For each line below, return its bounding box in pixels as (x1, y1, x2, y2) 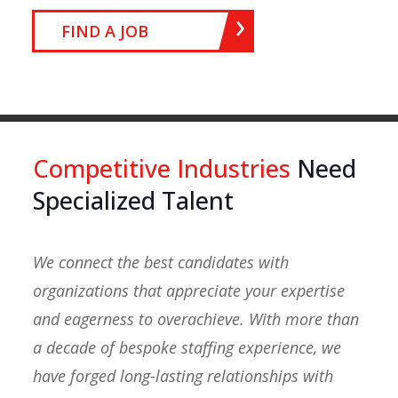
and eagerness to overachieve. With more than (32, 308, 359, 330)
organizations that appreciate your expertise (32, 280, 345, 301)
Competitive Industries (32, 152, 291, 185)
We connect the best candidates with (32, 251, 289, 273)
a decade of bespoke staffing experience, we (32, 337, 341, 358)
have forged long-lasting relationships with (32, 365, 333, 386)
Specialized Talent (32, 184, 234, 217)
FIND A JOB (61, 20, 148, 42)
